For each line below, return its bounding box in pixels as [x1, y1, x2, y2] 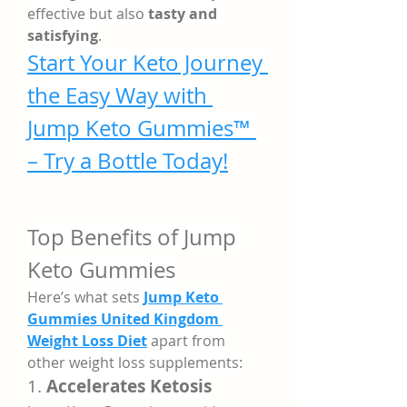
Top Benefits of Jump [27, 223, 236, 252]
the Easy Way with [27, 81, 207, 110]
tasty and [148, 4, 217, 24]
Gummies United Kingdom [27, 309, 219, 329]
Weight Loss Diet [27, 331, 147, 351]
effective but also [27, 4, 148, 24]
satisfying [27, 25, 98, 45]
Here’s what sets [27, 287, 144, 307]
